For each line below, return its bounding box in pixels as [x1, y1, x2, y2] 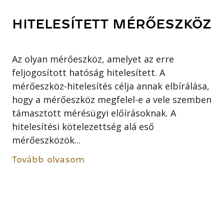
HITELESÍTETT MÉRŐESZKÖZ [12, 17, 212, 31]
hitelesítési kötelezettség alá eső [12, 120, 154, 133]
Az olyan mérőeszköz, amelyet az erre [12, 53, 174, 65]
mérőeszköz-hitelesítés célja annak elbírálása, [12, 80, 210, 92]
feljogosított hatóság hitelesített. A [12, 66, 165, 79]
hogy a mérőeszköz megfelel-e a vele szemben [12, 93, 212, 106]
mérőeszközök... [12, 134, 81, 146]
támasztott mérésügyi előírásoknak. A [12, 107, 176, 119]
